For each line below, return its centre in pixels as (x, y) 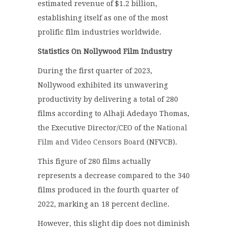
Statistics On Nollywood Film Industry (106, 52)
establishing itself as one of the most (103, 18)
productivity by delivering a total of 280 (108, 99)
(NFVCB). (161, 142)
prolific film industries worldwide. (99, 32)
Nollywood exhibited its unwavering (103, 85)
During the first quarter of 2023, (95, 71)
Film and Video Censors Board (91, 142)
